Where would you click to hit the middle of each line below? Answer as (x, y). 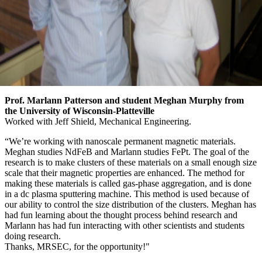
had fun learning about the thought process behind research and (121, 215)
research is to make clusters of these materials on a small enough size (131, 162)
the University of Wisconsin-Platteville (80, 111)
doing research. (33, 236)
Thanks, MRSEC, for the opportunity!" (77, 246)
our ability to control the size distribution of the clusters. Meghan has (130, 204)
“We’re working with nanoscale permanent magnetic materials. (120, 141)
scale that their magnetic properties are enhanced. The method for (125, 173)
